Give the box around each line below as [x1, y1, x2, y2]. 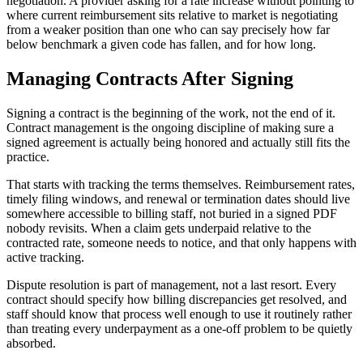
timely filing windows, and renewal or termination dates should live [6, 191, 350, 206]
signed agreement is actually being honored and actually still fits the [6, 135, 350, 149]
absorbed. [6, 335, 56, 350]
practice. [6, 149, 49, 164]
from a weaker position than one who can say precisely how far [6, 22, 330, 36]
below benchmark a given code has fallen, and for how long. [6, 36, 316, 51]
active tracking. [6, 250, 84, 264]
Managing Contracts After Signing [6, 67, 293, 89]
